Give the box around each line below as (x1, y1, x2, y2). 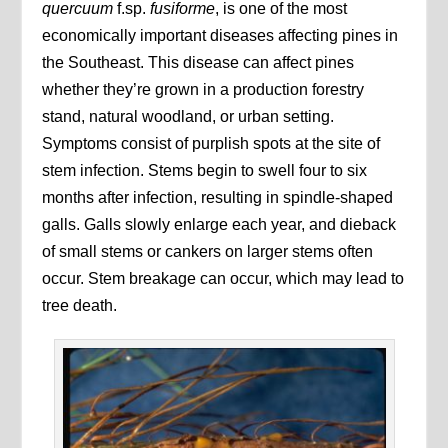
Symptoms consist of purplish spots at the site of (42, 134, 381, 152)
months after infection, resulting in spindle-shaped (42, 188, 394, 206)
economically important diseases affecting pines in (42, 26, 399, 44)
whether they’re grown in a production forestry (42, 80, 365, 98)
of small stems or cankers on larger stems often (42, 242, 374, 260)
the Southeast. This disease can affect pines (42, 53, 355, 71)
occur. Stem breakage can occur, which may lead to (42, 269, 405, 287)
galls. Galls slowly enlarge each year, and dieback (42, 215, 397, 233)
